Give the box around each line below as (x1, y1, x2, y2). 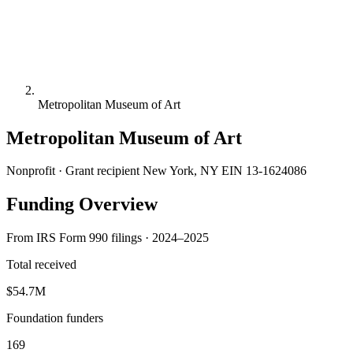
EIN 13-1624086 (221, 164, 307, 178)
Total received (6, 258, 76, 272)
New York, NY (143, 164, 218, 178)
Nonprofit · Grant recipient (6, 164, 139, 178)
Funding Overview (6, 194, 158, 215)
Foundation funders (6, 311, 103, 325)
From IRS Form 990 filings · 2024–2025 (6, 231, 209, 245)
